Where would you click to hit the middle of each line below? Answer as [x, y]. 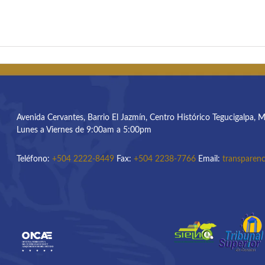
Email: [209, 159]
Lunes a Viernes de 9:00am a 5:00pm [84, 130]
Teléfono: [34, 159]
